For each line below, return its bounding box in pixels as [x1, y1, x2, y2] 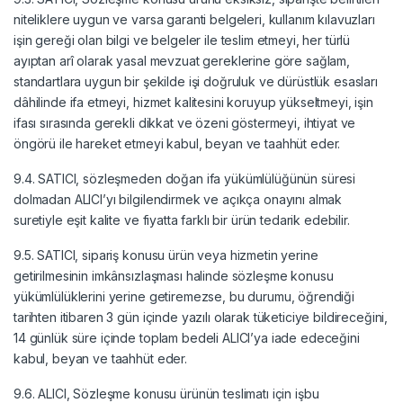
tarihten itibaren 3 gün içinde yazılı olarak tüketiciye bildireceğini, [13, 309, 389, 325]
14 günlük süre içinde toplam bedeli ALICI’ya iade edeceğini [13, 329, 360, 345]
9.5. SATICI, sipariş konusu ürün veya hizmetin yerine [13, 246, 318, 263]
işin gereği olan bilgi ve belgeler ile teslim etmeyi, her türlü [13, 31, 351, 48]
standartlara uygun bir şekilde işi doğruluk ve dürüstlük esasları [13, 73, 378, 89]
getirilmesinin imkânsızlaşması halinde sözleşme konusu [13, 267, 334, 283]
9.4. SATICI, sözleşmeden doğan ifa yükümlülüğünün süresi [13, 170, 356, 186]
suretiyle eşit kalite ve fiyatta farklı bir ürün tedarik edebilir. [13, 211, 350, 228]
